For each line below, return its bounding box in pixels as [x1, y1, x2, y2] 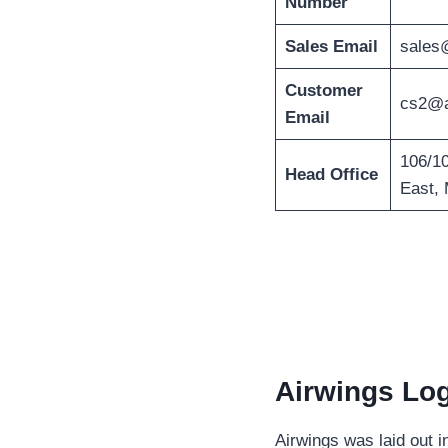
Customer [284, 81, 363, 101]
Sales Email [284, 37, 378, 57]
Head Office [284, 165, 378, 185]
